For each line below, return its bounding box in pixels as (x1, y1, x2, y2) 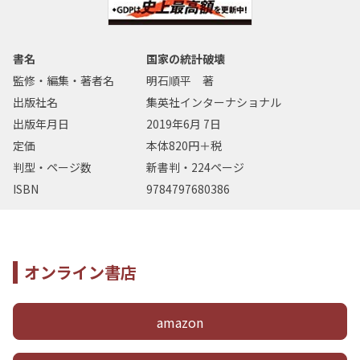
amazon (157, 312, 203, 332)
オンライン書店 (24, 260, 137, 284)
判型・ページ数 (13, 158, 92, 175)
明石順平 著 (146, 72, 215, 88)
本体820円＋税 (146, 137, 223, 153)
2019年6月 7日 (146, 115, 222, 132)
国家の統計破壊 (146, 50, 226, 67)
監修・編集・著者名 (13, 72, 114, 88)
